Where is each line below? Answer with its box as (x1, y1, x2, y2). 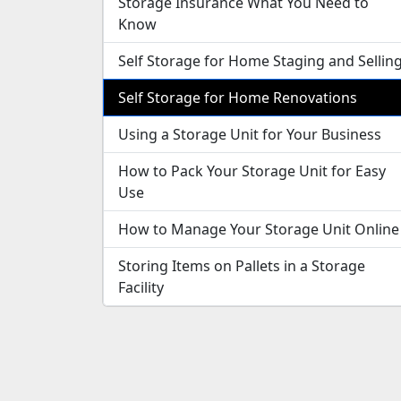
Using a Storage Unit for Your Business (118, 124, 381, 144)
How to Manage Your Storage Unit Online (118, 218, 399, 239)
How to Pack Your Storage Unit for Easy (118, 160, 386, 181)
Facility (118, 277, 164, 297)
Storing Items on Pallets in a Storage (118, 255, 365, 276)
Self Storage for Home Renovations (118, 87, 357, 107)
